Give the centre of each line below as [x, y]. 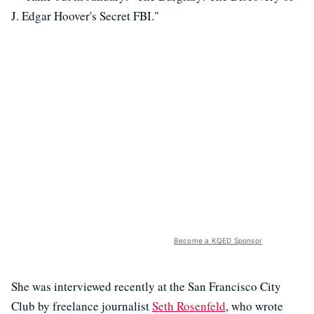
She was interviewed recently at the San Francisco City [146, 286]
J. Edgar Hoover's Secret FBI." [85, 16]
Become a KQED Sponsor [218, 240]
